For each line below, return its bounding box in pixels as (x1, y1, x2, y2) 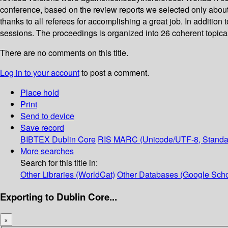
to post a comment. (79, 67, 149, 79)
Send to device (20, 110, 74, 122)
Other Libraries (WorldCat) (20, 168, 115, 181)
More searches (20, 145, 74, 157)
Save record (20, 122, 64, 134)
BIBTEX (20, 133, 50, 146)
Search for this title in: (20, 157, 98, 169)
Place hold (20, 87, 59, 99)
